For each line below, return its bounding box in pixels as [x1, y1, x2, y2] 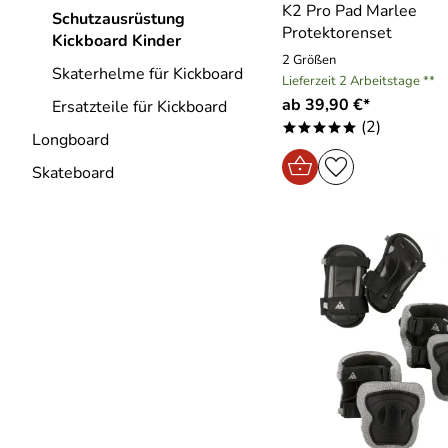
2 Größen [282, 51, 336, 69]
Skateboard [32, 162, 114, 184]
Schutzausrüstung [52, 8, 185, 30]
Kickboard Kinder [52, 30, 181, 52]
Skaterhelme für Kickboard [52, 63, 243, 85]
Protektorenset [282, 22, 392, 44]
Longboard [32, 129, 109, 151]
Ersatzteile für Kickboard [52, 96, 227, 118]
